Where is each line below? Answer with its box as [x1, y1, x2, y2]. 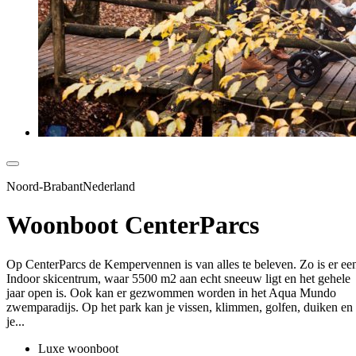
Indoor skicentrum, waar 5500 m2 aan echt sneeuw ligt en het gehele [6, 271, 350, 285]
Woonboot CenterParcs [6, 211, 259, 240]
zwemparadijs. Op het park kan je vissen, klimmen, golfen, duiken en [6, 300, 353, 314]
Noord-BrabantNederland [6, 179, 135, 193]
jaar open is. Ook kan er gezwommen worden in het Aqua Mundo [6, 285, 336, 300]
